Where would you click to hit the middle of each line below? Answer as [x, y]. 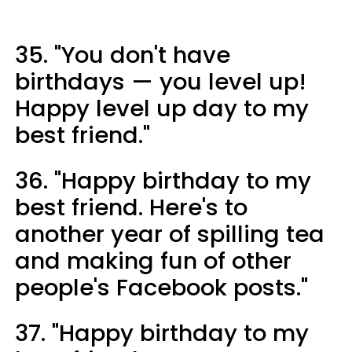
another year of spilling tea [170, 234]
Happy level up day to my [162, 108]
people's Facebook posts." [161, 287]
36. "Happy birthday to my [163, 180]
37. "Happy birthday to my [162, 333]
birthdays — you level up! [161, 81]
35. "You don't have [123, 55]
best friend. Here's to [131, 207]
